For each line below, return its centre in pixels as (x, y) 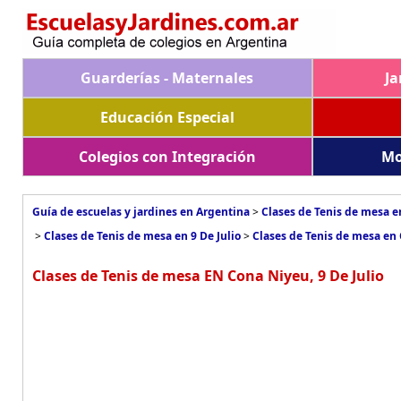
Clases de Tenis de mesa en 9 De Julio (142, 236)
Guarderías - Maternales (167, 78)
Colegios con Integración (167, 157)
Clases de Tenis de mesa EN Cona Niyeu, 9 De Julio (208, 276)
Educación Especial (167, 117)
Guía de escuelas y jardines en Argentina (141, 212)
